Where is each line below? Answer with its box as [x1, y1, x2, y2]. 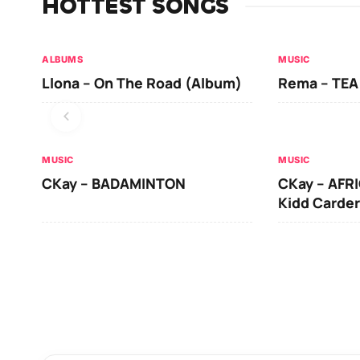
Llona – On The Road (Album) [42, 72, 242, 92]
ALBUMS [42, 53, 83, 65]
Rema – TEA [278, 72, 358, 92]
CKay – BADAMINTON [42, 173, 186, 193]
